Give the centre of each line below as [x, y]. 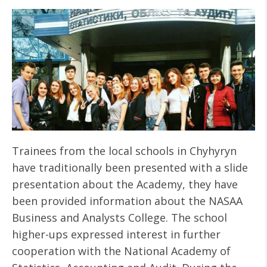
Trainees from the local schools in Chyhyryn [124, 151]
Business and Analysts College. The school [119, 218]
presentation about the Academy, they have [125, 184]
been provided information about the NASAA [127, 201]
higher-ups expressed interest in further [116, 234]
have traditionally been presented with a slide [130, 167]
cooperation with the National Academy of [121, 251]
